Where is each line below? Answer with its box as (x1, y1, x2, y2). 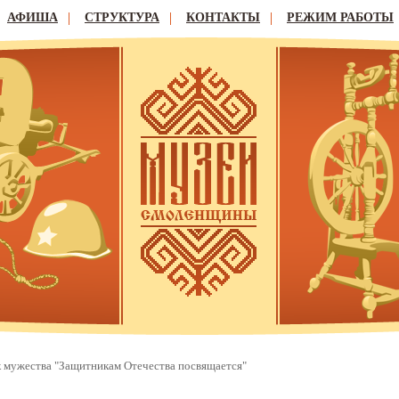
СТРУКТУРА (85, 11, 159, 24)
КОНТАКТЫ (186, 11, 260, 24)
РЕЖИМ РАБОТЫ (287, 11, 394, 24)
